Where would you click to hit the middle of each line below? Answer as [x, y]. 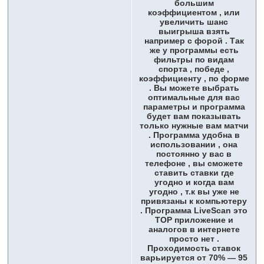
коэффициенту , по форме [194, 79]
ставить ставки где [194, 173]
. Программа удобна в [194, 135]
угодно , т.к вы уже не [194, 192]
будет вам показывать [194, 116]
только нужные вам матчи [194, 126]
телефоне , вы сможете [194, 164]
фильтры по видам [194, 60]
